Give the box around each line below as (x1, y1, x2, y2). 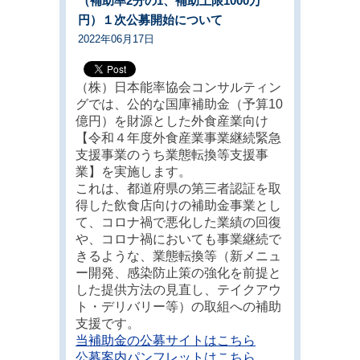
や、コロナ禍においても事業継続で (76, 232, 282, 247)
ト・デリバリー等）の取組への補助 (76, 300, 282, 314)
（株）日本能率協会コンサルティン (76, 80, 282, 95)
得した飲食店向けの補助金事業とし (76, 198, 282, 213)
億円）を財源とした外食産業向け (76, 114, 269, 129)
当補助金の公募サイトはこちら (76, 333, 256, 348)
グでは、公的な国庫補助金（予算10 (76, 97, 284, 112)
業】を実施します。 (76, 165, 192, 179)
